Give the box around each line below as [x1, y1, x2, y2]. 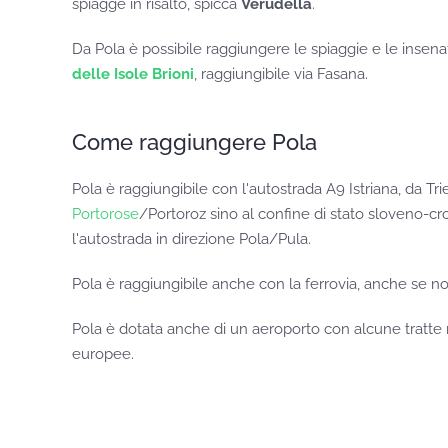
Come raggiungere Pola [72, 129, 317, 156]
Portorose [72, 205, 139, 224]
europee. [72, 345, 134, 364]
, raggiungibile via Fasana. [194, 65, 372, 84]
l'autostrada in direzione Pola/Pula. [72, 230, 315, 249]
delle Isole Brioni [72, 65, 194, 84]
